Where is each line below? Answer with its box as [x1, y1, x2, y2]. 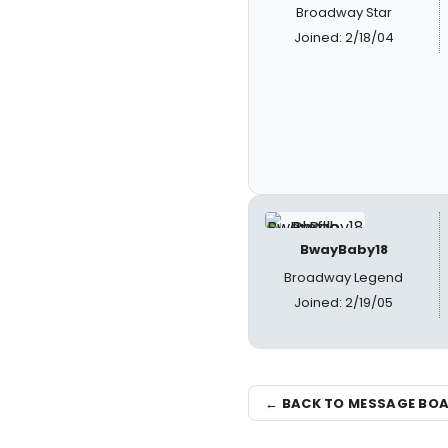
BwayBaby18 [299, 240, 388, 259]
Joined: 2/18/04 [293, 27, 394, 47]
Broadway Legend [284, 268, 404, 287]
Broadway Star [295, 2, 392, 22]
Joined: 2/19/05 [294, 293, 394, 312]
